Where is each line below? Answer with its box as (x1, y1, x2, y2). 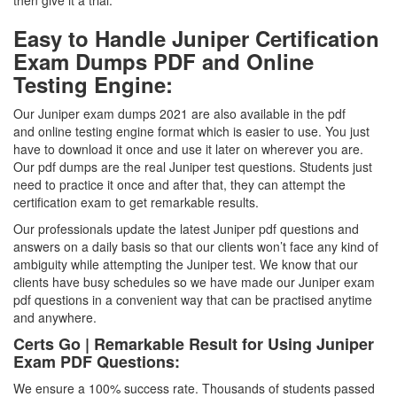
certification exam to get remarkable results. (13, 193, 259, 211)
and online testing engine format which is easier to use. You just (13, 122, 370, 140)
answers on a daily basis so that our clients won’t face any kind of (13, 237, 378, 255)
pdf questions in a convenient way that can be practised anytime (13, 291, 372, 308)
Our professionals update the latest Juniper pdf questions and (13, 220, 359, 237)
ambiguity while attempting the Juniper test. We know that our (13, 255, 358, 273)
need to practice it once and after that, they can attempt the (13, 175, 346, 193)
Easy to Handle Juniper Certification (13, 23, 379, 53)
